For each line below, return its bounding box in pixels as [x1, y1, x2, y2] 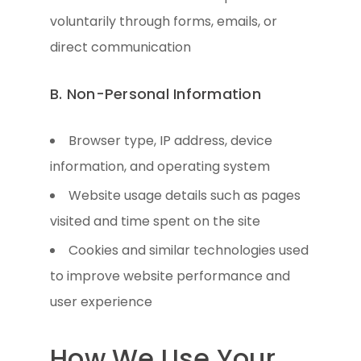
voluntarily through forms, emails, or [50, 11, 278, 31]
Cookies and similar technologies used [68, 240, 309, 259]
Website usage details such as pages [68, 185, 301, 205]
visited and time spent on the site [50, 211, 261, 230]
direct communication [50, 37, 192, 56]
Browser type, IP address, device [68, 131, 273, 150]
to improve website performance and [50, 266, 291, 285]
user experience [50, 292, 153, 311]
